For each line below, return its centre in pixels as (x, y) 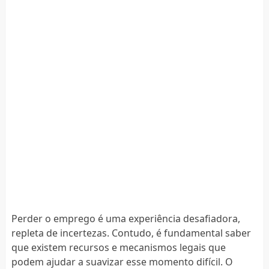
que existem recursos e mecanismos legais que (118, 247)
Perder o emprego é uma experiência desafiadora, (125, 218)
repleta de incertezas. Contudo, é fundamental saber (131, 233)
